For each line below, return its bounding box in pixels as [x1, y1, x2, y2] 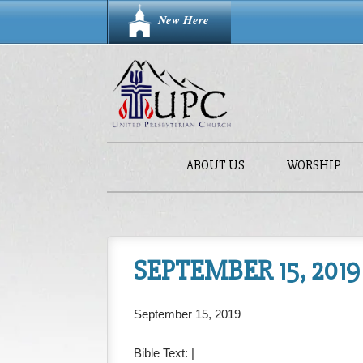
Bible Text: [134, 345, 192, 360]
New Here [158, 11, 209, 28]
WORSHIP [286, 157, 341, 173]
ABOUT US [186, 157, 245, 173]
